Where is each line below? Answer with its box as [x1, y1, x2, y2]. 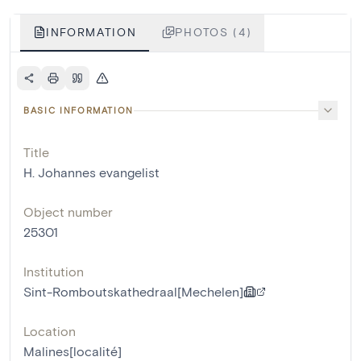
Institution [23, 263, 84, 280]
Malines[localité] [23, 343, 122, 359]
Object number [23, 204, 113, 220]
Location [23, 323, 76, 339]
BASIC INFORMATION [23, 105, 135, 116]
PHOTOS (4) [175, 25, 252, 39]
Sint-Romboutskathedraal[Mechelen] [23, 284, 243, 300]
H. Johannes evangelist [23, 164, 160, 180]
